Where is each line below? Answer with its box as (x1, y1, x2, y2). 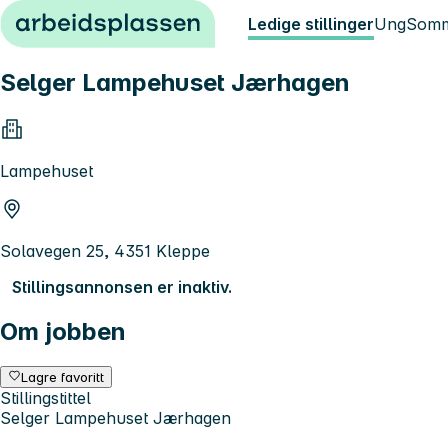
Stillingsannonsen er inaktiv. (12, 276, 232, 297)
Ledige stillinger (248, 14, 374, 34)
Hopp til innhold (8, 8, 131, 28)
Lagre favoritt (21, 368, 105, 385)
